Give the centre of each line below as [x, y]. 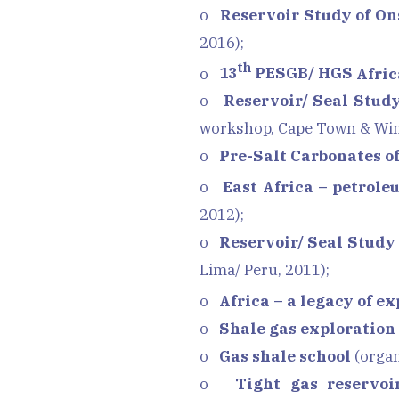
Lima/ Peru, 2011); [265, 269]
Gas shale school [285, 356]
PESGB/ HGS [304, 73]
